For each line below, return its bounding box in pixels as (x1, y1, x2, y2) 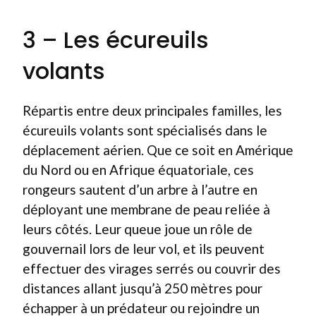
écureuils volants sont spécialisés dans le (23, 121, 267, 138)
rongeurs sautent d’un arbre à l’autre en (23, 181, 257, 197)
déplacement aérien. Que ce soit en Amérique (23, 141, 293, 158)
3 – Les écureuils (23, 23, 209, 56)
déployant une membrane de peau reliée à (23, 200, 270, 217)
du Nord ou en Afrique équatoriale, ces (23, 161, 254, 178)
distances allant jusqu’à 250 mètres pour (23, 279, 262, 296)
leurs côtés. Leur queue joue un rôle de (23, 220, 253, 237)
